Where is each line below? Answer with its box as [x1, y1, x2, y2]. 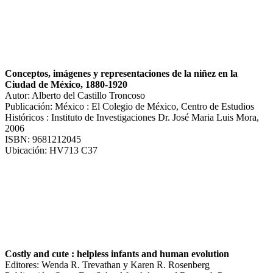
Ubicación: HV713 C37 [5, 144, 97, 155]
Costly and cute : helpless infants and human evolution [5, 248, 229, 259]
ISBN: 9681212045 [5, 133, 81, 144]
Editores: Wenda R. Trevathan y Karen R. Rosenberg [5, 259, 210, 270]
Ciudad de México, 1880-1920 [5, 79, 127, 90]
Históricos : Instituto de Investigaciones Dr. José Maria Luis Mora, [5, 112, 259, 122]
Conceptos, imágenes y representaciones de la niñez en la [5, 68, 238, 79]
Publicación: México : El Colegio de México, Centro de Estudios [5, 101, 254, 112]
